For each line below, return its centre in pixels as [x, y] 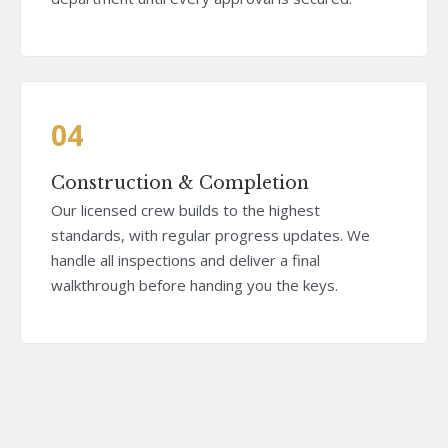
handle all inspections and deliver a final [185, 259]
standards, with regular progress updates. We [210, 234]
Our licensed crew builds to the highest [185, 209]
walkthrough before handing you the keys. [194, 284]
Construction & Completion [180, 182]
